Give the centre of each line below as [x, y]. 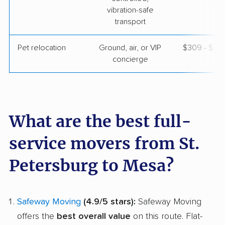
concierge [130, 60]
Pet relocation [42, 48]
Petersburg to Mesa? [91, 166]
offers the [37, 216]
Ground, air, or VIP [130, 48]
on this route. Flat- [166, 216]
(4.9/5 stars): [108, 202]
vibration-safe [130, 10]
